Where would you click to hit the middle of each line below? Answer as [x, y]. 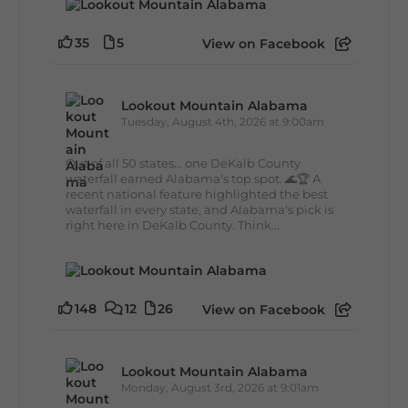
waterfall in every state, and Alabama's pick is [200, 210]
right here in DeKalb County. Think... [173, 225]
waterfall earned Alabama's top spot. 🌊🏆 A [194, 179]
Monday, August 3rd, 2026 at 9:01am [220, 387]
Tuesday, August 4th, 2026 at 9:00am [223, 122]
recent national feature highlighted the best [197, 194]
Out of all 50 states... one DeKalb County [184, 163]
